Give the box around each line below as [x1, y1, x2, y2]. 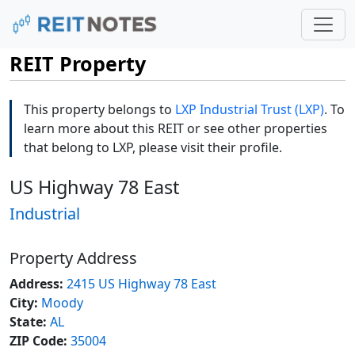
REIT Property [10, 50, 146, 78]
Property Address [10, 247, 137, 269]
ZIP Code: [10, 332, 67, 350]
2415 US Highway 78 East [67, 275, 216, 293]
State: [10, 313, 47, 331]
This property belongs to [24, 101, 175, 119]
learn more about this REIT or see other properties [24, 120, 327, 138]
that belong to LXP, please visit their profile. [24, 139, 282, 157]
